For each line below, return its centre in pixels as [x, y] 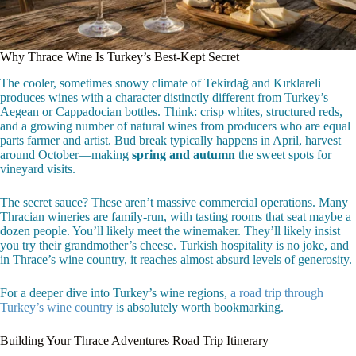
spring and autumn [184, 155]
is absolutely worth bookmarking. [198, 308]
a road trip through [277, 293]
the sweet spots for [283, 155]
